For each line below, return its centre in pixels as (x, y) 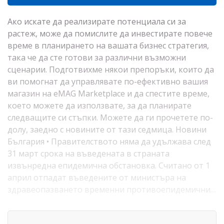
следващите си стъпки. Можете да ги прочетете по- (110, 117)
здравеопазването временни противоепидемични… (112, 189)
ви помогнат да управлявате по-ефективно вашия (108, 81)
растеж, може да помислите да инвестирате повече (110, 33)
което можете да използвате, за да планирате (99, 105)
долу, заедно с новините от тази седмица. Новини (107, 129)
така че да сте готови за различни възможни (97, 57)
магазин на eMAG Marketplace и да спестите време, (108, 93)
